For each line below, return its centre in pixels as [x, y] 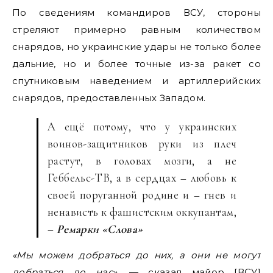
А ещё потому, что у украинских [142, 126]
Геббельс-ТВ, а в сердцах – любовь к [142, 178]
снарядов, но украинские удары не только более [136, 47]
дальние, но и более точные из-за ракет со [136, 64]
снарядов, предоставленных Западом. [109, 98]
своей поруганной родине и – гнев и [142, 195]
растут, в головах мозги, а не [142, 161]
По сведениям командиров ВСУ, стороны [136, 12]
